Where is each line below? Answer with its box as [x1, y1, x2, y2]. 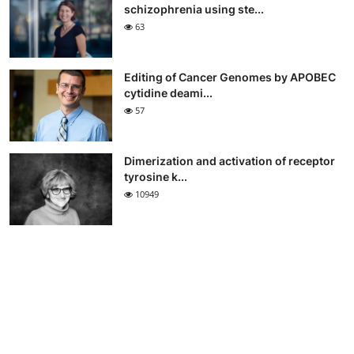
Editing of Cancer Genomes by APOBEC [124, 70, 336, 85]
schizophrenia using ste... [124, 2, 264, 17]
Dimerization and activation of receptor [124, 154, 335, 168]
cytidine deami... [124, 86, 213, 100]
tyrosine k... [124, 170, 187, 184]
